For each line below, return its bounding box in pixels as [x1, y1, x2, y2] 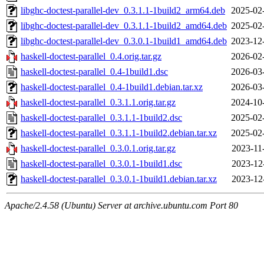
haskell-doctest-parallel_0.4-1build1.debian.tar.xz [21, 82, 203, 93]
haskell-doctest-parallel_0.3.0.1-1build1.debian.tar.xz [21, 174, 217, 184]
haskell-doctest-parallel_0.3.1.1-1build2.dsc [21, 113, 182, 123]
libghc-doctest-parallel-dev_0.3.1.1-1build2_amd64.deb [21, 21, 227, 31]
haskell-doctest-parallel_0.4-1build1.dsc [21, 67, 168, 77]
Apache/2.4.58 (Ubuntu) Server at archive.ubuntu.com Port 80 [5, 200, 238, 211]
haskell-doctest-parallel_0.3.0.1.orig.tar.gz [21, 143, 176, 154]
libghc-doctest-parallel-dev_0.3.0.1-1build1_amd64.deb [21, 36, 227, 47]
